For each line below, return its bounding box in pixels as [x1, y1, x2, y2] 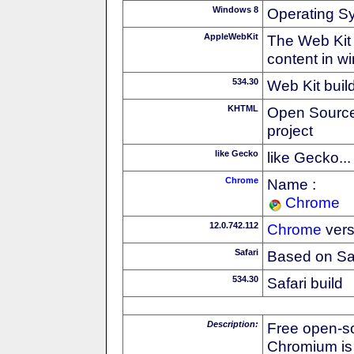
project [267, 121, 313, 139]
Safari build [267, 273, 343, 292]
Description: [207, 318, 258, 329]
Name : [267, 175, 316, 193]
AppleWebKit [204, 31, 258, 41]
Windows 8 [213, 4, 258, 14]
